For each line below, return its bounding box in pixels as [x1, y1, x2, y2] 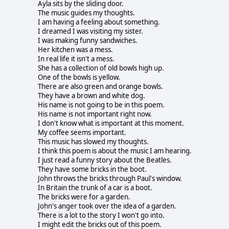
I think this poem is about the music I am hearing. [38, 146, 192, 155]
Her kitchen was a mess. [38, 44, 113, 54]
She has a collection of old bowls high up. [38, 63, 164, 73]
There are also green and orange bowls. [38, 81, 163, 91]
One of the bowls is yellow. [38, 72, 120, 82]
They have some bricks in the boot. [38, 164, 147, 174]
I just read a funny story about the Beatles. [38, 155, 172, 165]
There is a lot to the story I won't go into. [38, 210, 165, 220]
